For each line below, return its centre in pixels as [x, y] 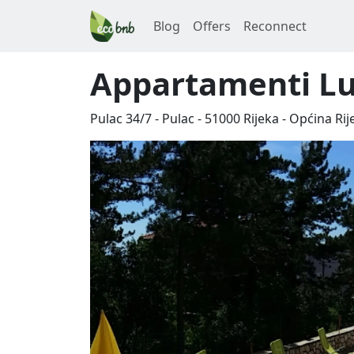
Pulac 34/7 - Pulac [142, 119]
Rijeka [261, 119]
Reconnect [275, 26]
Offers [212, 26]
